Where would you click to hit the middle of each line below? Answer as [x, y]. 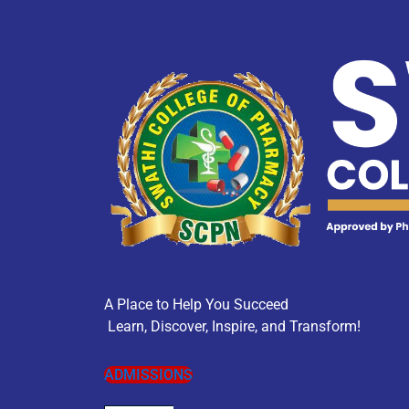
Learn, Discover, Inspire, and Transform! [232, 326]
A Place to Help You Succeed [196, 304]
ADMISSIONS [148, 374]
